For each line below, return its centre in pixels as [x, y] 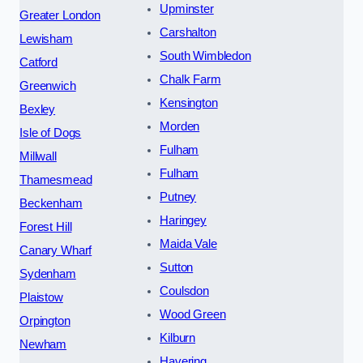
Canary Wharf [56, 250]
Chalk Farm [190, 79]
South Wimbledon [205, 56]
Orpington [45, 320]
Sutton [177, 267]
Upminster [187, 9]
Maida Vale [188, 243]
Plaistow [41, 297]
